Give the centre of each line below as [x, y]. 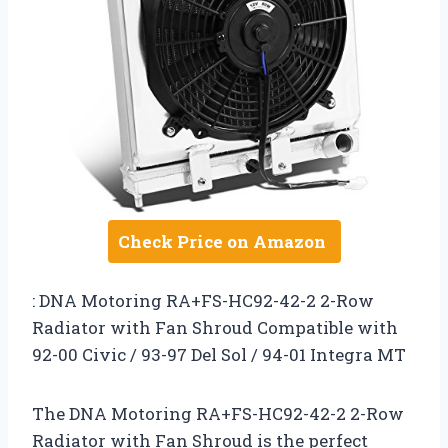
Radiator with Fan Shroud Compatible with [215, 328]
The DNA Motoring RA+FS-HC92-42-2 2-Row [218, 414]
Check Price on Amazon [221, 242]
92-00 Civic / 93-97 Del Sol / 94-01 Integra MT [219, 355]
